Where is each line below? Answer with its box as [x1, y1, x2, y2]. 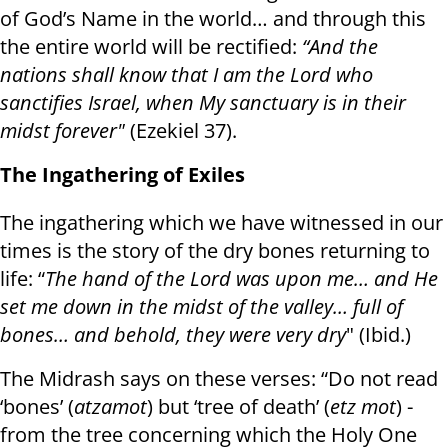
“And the [302, 33, 378, 61]
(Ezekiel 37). [125, 117, 237, 145]
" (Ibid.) [346, 321, 411, 349]
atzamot [74, 393, 147, 421]
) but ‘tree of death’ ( [147, 393, 330, 421]
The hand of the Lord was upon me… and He [45, 265, 438, 293]
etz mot [330, 393, 396, 421]
